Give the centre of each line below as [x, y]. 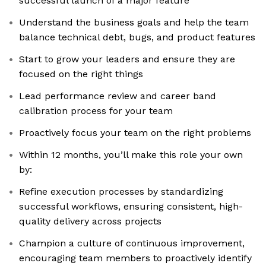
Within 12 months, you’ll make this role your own [131, 155]
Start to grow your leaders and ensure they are [127, 59]
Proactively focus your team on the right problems [135, 133]
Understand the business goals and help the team [134, 23]
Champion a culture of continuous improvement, [132, 243]
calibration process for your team [96, 111]
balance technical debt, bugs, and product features [137, 37]
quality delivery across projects [90, 221]
